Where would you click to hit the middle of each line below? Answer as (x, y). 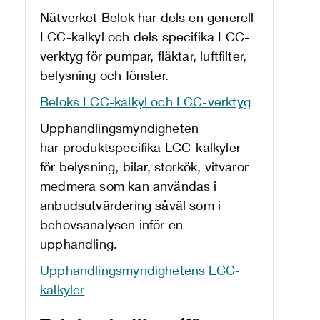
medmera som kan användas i (129, 186)
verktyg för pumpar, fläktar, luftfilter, (144, 56)
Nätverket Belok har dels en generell (147, 17)
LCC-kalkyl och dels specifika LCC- (145, 36)
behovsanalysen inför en (112, 224)
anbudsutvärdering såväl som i (131, 205)
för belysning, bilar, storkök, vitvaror (145, 166)
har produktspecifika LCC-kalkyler (140, 147)
